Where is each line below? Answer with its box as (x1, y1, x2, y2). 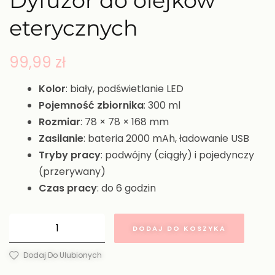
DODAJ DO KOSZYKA (133, 223, 226, 234)
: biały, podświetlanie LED (66, 82, 184, 96)
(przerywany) (39, 165, 106, 179)
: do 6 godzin (97, 181, 156, 196)
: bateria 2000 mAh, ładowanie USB (83, 131, 249, 146)
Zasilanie (39, 131, 83, 146)
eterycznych (9, 15, 138, 42)
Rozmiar (39, 115, 80, 130)
